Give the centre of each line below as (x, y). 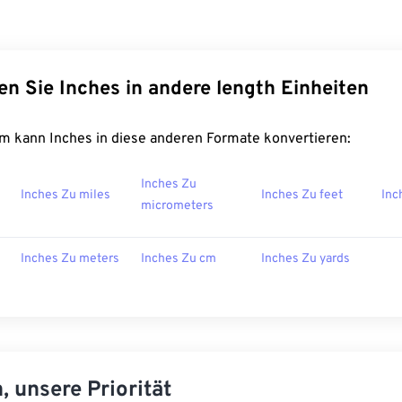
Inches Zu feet (302, 196)
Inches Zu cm (179, 259)
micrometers (177, 206)
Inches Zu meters (70, 259)
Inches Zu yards (306, 259)
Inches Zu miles (66, 196)
